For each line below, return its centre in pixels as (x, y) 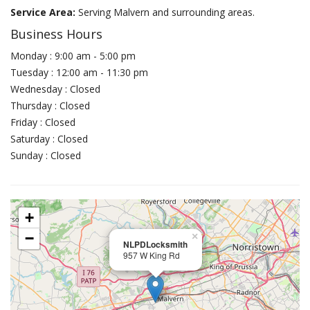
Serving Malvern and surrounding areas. (166, 12)
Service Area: (44, 12)
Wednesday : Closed (55, 89)
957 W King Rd (152, 255)
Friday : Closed (43, 122)
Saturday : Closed (49, 139)
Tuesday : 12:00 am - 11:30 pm (79, 72)
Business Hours (56, 34)
